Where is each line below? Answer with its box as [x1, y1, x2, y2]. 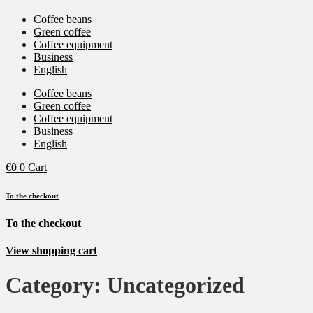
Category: [6, 272, 107, 298]
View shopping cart [6, 245, 97, 257]
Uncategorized [107, 272, 245, 298]
